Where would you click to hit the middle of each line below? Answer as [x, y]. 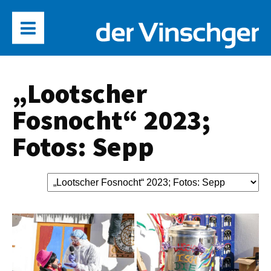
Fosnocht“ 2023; [111, 120]
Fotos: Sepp [83, 146]
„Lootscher [80, 93]
